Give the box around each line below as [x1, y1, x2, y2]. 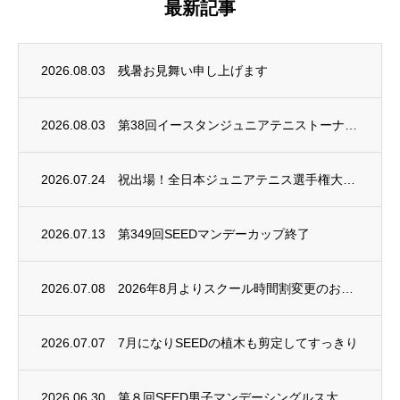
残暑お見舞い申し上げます [118, 63, 268, 78]
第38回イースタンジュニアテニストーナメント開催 [345, 118, 357, 132]
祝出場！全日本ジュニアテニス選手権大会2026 [343, 172, 355, 187]
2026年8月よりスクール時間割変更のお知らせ [341, 281, 354, 296]
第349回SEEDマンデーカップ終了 [118, 227, 310, 241]
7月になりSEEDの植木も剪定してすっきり [118, 336, 358, 350]
